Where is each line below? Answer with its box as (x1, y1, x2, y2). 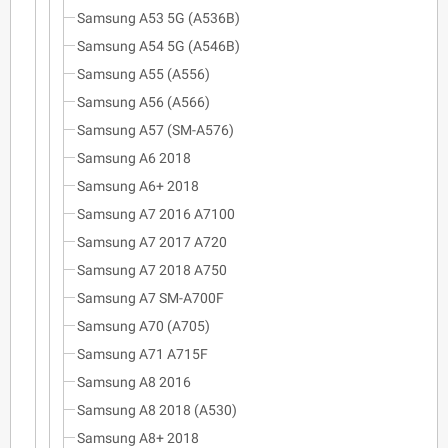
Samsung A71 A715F (77, 345, 208, 362)
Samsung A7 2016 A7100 (77, 205, 235, 222)
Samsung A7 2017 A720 (77, 233, 227, 250)
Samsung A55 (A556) (77, 65, 210, 82)
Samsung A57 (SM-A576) (77, 121, 234, 138)
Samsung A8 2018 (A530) (77, 401, 237, 418)
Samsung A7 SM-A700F (77, 289, 224, 306)
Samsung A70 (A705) (77, 317, 210, 334)
